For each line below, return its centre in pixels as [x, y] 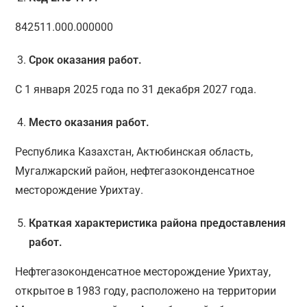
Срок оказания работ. [86, 60]
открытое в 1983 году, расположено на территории [146, 291]
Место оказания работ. [89, 123]
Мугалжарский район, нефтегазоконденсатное [135, 171]
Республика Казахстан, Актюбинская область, [134, 152]
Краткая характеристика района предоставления [158, 223]
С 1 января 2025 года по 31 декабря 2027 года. [136, 90]
